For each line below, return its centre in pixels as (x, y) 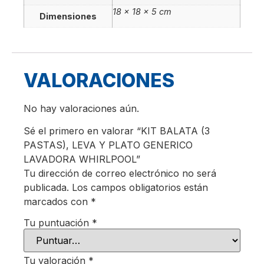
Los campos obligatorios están (140, 188)
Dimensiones (68, 16)
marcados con (57, 202)
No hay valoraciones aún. (81, 109)
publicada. (46, 188)
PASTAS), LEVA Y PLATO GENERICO (108, 145)
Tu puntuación (58, 223)
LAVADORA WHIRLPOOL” (82, 159)
